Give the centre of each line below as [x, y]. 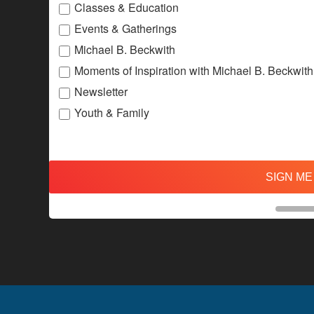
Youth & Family [112, 113]
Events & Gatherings [125, 29]
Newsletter [101, 92]
